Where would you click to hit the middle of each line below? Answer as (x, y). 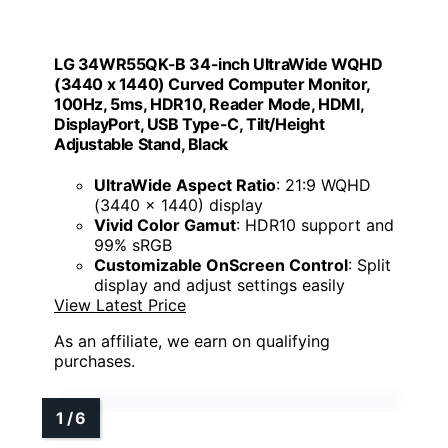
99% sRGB (133, 245)
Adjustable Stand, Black (141, 144)
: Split (369, 265)
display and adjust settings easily (219, 285)
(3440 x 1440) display (178, 205)
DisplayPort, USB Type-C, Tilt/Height (189, 124)
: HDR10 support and (315, 225)
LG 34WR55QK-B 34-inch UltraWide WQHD (218, 64)
